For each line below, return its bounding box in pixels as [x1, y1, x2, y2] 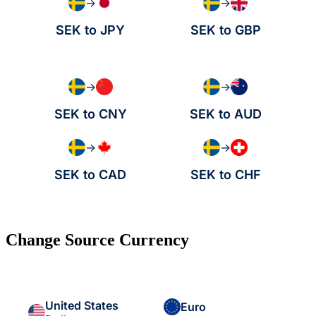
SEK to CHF [190, 167, 261, 183]
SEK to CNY [54, 107, 127, 122]
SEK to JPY [56, 23, 126, 38]
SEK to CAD [54, 167, 127, 183]
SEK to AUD [189, 107, 262, 122]
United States [45, 298, 119, 313]
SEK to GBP [190, 23, 261, 38]
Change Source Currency [6, 231, 189, 250]
